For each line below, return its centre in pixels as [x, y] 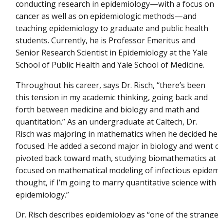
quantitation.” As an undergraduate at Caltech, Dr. [106, 121]
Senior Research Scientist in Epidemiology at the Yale [112, 53]
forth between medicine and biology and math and [108, 109]
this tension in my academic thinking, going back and [112, 97]
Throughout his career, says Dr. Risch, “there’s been [110, 85]
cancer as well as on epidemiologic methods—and [106, 16]
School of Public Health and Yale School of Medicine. [110, 65]
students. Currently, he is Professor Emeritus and [105, 41]
